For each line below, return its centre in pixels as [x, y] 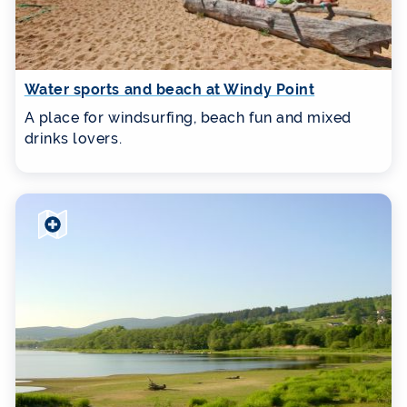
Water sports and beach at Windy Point [169, 90]
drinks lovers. [73, 139]
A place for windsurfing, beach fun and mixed [188, 118]
